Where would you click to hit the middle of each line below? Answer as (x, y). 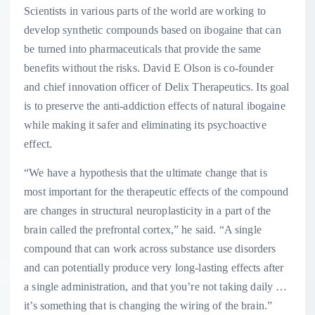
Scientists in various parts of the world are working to (145, 11)
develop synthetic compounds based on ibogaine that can (153, 30)
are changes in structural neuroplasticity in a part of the (148, 210)
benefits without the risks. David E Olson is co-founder (149, 67)
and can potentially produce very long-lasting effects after (154, 267)
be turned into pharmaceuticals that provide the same (143, 49)
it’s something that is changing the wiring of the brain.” (148, 305)
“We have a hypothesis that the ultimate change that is (146, 172)
